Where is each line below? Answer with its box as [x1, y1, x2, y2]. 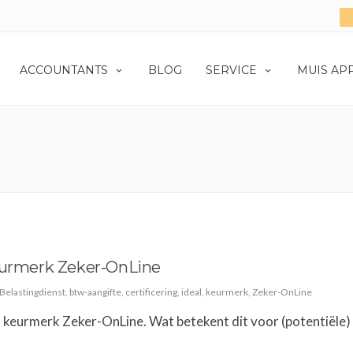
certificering [125, 286, 177, 299]
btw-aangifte [69, 286, 121, 299]
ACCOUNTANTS [20, 63, 108, 78]
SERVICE [206, 63, 257, 78]
